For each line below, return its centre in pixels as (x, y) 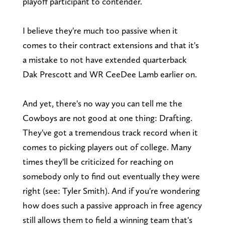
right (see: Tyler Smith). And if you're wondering (111, 190)
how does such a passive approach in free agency (112, 205)
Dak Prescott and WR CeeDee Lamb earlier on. (110, 74)
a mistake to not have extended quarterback (104, 59)
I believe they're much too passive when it (100, 30)
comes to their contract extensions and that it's (110, 45)
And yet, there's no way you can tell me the (102, 103)
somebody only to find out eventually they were (111, 176)
